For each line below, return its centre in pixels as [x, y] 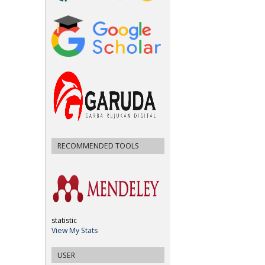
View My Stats [75, 230]
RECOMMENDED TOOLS [98, 146]
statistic [64, 220]
